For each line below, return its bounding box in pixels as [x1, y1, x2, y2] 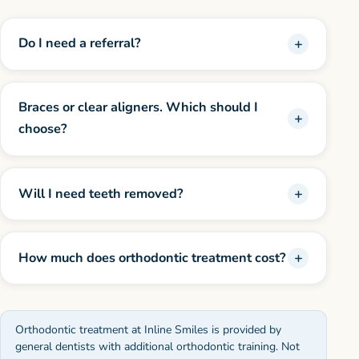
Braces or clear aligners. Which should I [18, 99, 259, 117]
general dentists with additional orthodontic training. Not [14, 338, 300, 354]
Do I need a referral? [18, 34, 141, 53]
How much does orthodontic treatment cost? [18, 248, 286, 267]
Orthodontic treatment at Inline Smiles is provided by [14, 321, 281, 337]
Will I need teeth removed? [18, 184, 184, 203]
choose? [18, 120, 67, 139]
